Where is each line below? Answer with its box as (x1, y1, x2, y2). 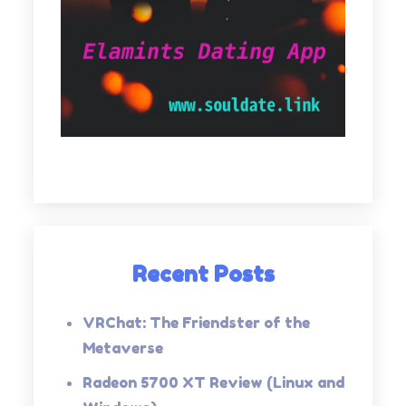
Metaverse (82, 338, 164, 357)
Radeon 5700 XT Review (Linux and (82, 372, 345, 391)
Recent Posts (131, 260, 275, 287)
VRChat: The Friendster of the (82, 313, 311, 332)
